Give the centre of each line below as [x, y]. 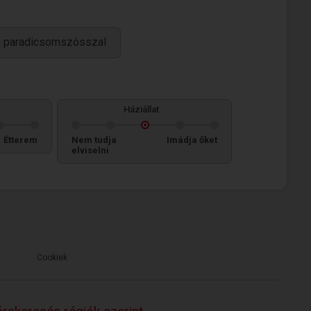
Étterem [20, 140]
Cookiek [52, 258]
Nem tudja [94, 140]
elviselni [90, 150]
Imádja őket [192, 140]
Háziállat [141, 109]
